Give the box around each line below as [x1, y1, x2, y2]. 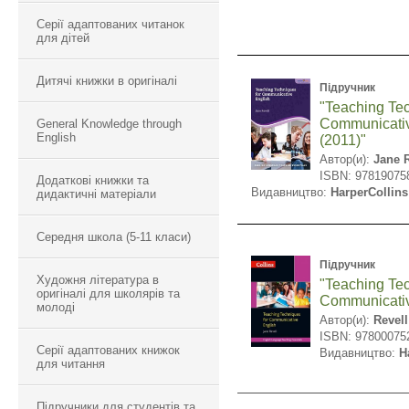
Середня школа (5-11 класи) [37, 230, 191, 244]
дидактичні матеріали [37, 187, 156, 201]
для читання [37, 357, 105, 371]
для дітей [37, 31, 89, 45]
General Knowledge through [37, 117, 182, 131]
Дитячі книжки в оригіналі [37, 74, 177, 88]
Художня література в [37, 273, 159, 287]
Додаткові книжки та [37, 173, 149, 187]
